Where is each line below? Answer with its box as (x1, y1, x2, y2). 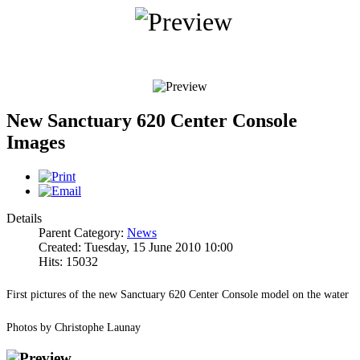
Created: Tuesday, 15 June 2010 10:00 (39, 240, 233, 255)
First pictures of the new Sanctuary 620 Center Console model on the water (6, 288, 349, 301)
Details (6, 211, 42, 226)
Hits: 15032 (39, 255, 98, 269)
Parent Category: (39, 226, 127, 240)
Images (6, 132, 65, 153)
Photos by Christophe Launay (6, 321, 141, 333)
